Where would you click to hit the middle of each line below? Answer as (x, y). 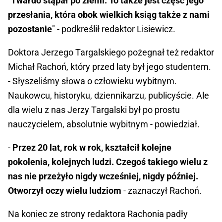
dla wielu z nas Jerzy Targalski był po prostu (94, 110)
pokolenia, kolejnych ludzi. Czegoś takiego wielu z (108, 162)
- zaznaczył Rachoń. (162, 191)
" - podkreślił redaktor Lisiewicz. (115, 29)
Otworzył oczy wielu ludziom (65, 191)
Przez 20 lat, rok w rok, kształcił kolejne (92, 148)
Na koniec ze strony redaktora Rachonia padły (98, 214)
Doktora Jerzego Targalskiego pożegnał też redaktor (111, 53)
